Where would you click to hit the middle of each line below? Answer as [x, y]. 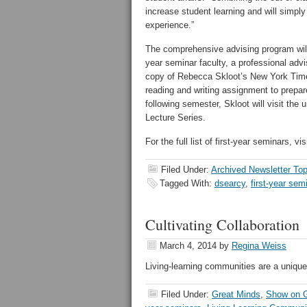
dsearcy [230, 183]
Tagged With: [187, 183]
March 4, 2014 [188, 246]
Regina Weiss [259, 246]
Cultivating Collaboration [222, 224]
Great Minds [236, 294]
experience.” [170, 25]
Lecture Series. [175, 118]
